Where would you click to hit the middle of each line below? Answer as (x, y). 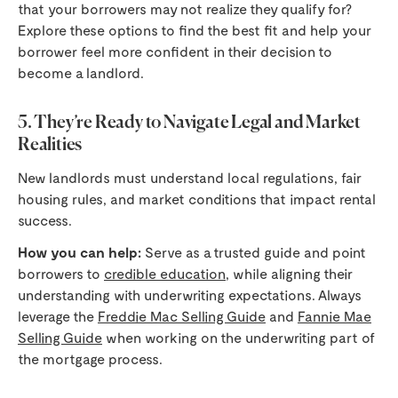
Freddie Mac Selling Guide (182, 316)
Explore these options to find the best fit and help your (195, 30)
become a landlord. (81, 73)
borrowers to (61, 274)
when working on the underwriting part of (239, 338)
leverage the (58, 316)
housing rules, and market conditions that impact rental (197, 199)
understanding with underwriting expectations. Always (190, 295)
